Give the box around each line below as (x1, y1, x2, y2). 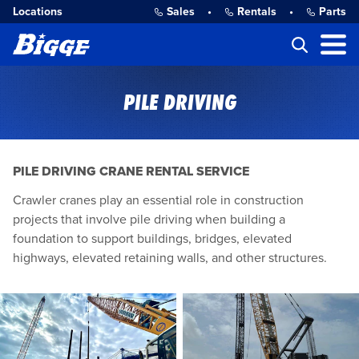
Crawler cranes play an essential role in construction (13, 192, 304, 208)
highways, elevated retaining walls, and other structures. (13, 250, 327, 266)
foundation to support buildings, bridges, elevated (13, 231, 292, 247)
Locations (13, 5, 63, 18)
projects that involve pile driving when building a (13, 212, 285, 228)
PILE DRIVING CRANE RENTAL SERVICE (13, 163, 249, 179)
